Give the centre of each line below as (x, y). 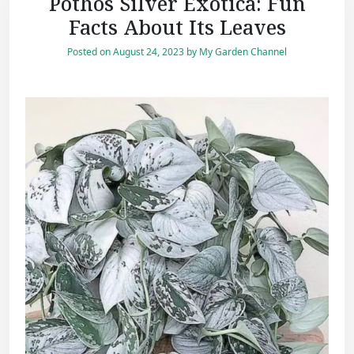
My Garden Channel (243, 52)
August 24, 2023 (149, 52)
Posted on (90, 52)
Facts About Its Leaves (177, 27)
